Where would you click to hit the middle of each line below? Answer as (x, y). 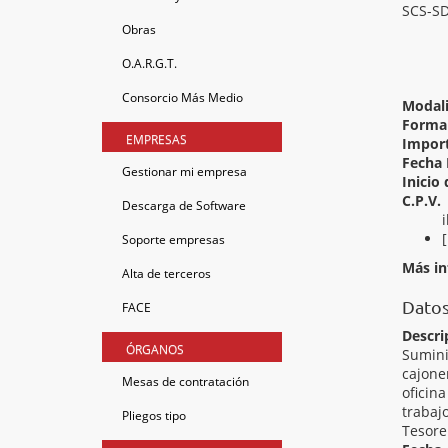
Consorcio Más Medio (182, 97)
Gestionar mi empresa (184, 171)
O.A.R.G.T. (149, 63)
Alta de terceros (166, 273)
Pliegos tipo (154, 415)
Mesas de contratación (185, 381)
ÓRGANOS (155, 349)
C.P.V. (421, 200)
